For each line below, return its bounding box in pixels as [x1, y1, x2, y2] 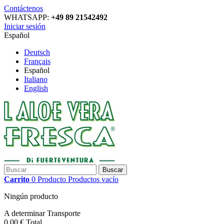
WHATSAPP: [4, 13, 51, 21]
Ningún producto [4, 192, 58, 200]
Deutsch [24, 48, 50, 56]
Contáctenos [4, 4, 43, 12]
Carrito [4, 175, 29, 183]
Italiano [24, 75, 47, 83]
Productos [68, 175, 99, 183]
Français [24, 57, 50, 65]
